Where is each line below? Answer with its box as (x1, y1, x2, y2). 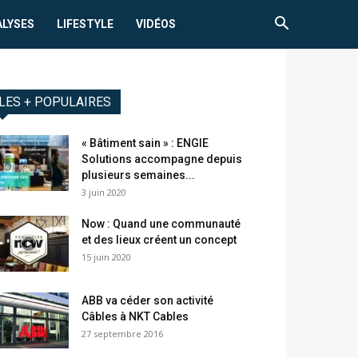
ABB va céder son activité (82, 294, 213, 308)
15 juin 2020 (82, 251, 131, 264)
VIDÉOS (136, 18, 177, 30)
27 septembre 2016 (82, 328, 163, 340)
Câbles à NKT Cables (82, 310, 189, 324)
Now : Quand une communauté (82, 217, 241, 231)
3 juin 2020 (82, 186, 126, 199)
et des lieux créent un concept (82, 233, 237, 247)
